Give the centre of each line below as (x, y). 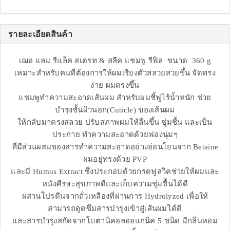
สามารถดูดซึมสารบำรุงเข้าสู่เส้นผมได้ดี (115, 209)
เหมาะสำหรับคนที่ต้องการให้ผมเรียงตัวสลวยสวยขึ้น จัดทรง (115, 73)
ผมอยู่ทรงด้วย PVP (115, 159)
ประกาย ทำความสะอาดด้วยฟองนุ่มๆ (115, 135)
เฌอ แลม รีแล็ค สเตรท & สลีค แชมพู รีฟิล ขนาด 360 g (115, 61)
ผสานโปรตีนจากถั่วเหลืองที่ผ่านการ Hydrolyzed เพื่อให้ (115, 196)
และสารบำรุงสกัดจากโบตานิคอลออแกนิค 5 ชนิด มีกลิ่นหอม (115, 221)
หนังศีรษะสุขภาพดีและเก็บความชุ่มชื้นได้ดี (115, 184)
